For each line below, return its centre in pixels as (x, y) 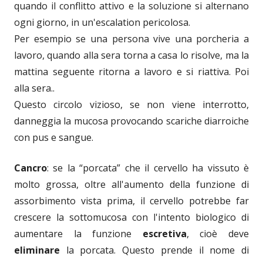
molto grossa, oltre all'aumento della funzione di (131, 184)
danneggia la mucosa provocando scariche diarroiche (131, 121)
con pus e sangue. (54, 137)
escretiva (164, 233)
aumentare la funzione (78, 233)
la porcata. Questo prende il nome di (158, 250)
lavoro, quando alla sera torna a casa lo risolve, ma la (131, 55)
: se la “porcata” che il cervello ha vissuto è (148, 168)
